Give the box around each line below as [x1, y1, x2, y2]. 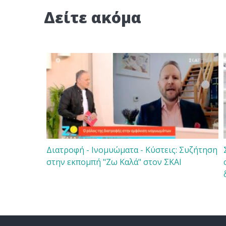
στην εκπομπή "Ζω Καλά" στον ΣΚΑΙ [46, 156, 182, 167]
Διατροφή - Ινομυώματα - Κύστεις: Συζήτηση [46, 144, 217, 155]
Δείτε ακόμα [44, 7, 141, 28]
